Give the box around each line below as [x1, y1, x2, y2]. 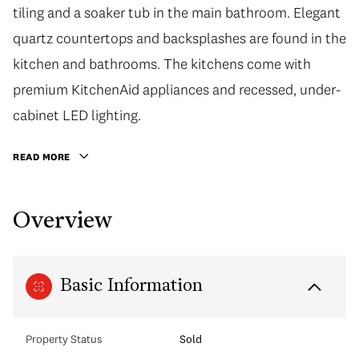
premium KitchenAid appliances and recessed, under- [13, 80, 341, 99]
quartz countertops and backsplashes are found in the [13, 29, 346, 47]
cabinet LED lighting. [13, 106, 141, 124]
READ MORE [13, 151, 71, 163]
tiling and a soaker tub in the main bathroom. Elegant [13, 3, 341, 22]
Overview [13, 210, 112, 233]
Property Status [26, 331, 102, 346]
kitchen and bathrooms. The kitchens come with [13, 54, 311, 73]
